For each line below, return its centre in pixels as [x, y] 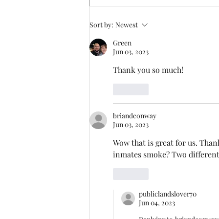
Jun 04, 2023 [157, 203]
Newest [127, 25]
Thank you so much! [148, 70]
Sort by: [101, 25]
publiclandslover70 [168, 194]
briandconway [135, 116]
